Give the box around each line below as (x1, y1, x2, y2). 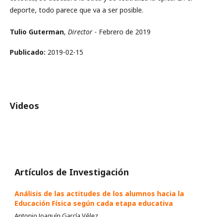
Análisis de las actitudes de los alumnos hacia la (15, 189, 184, 199)
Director (68, 27, 93, 37)
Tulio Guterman (10, 27, 64, 37)
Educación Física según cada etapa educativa (15, 199, 173, 208)
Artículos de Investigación (15, 166, 129, 178)
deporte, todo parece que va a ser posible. (10, 5, 143, 15)
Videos (10, 100, 39, 112)
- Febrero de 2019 (93, 27, 151, 37)
